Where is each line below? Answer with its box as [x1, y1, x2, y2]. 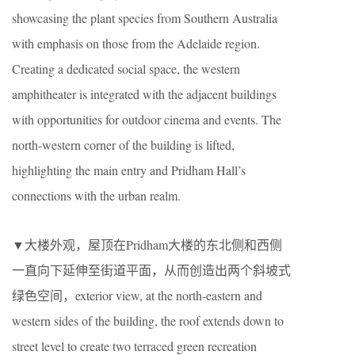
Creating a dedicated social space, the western [12, 59, 240, 77]
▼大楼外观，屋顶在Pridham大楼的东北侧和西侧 [12, 235, 282, 253]
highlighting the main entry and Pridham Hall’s [12, 161, 246, 178]
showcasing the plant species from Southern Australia [12, 9, 277, 26]
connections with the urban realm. [12, 186, 181, 204]
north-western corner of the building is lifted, [12, 136, 235, 153]
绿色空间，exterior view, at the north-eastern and [12, 286, 262, 303]
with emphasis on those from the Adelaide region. [12, 34, 260, 52]
